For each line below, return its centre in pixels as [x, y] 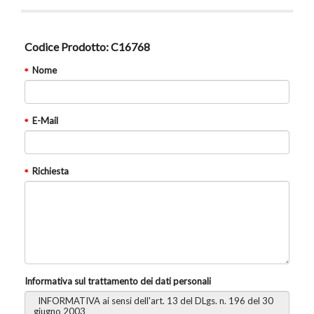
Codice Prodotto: [67, 46]
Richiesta [50, 171]
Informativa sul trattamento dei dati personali [118, 281]
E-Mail [45, 120]
